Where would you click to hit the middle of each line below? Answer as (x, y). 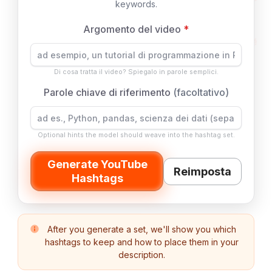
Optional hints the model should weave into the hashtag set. (136, 135)
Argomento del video (133, 29)
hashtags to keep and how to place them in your (141, 242)
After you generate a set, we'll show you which (141, 229)
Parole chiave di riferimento (108, 92)
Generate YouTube (97, 164)
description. (141, 255)
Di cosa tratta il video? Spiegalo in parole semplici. (136, 72)
